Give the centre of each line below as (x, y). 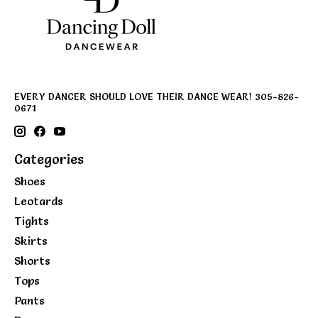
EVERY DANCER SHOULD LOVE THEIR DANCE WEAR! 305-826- (157, 97)
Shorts (32, 261)
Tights (32, 221)
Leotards (39, 201)
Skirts (31, 241)
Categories (49, 159)
